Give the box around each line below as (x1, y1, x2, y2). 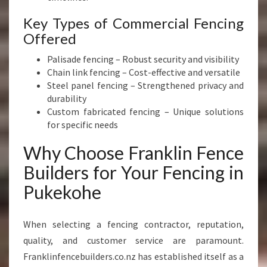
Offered (23, 30, 76, 47)
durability (47, 92, 86, 104)
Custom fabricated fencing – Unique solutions (47, 105, 244, 117)
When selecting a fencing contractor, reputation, (23, 218, 244, 230)
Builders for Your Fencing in (23, 162, 244, 183)
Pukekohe (23, 181, 101, 203)
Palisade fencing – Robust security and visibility (47, 53, 239, 65)
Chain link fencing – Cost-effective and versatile (47, 66, 240, 78)
